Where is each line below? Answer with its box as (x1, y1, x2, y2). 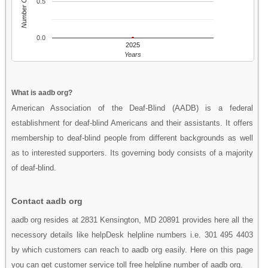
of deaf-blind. (11, 163, 56, 172)
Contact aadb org (11, 196, 83, 206)
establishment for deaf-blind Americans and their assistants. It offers (11, 118, 253, 127)
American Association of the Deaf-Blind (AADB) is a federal (11, 103, 253, 112)
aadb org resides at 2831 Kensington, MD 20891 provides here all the (11, 215, 253, 224)
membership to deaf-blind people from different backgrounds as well (11, 133, 253, 142)
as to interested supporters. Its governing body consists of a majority (11, 148, 253, 157)
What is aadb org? (11, 88, 72, 97)
